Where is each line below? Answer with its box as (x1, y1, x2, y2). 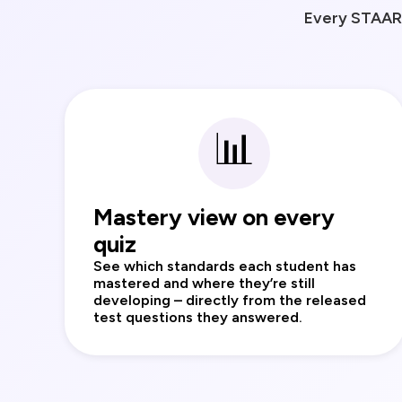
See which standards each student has (93, 258, 356, 275)
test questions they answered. (93, 309, 302, 327)
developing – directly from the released (93, 292, 366, 310)
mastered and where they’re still (93, 275, 315, 293)
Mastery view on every (93, 204, 335, 232)
